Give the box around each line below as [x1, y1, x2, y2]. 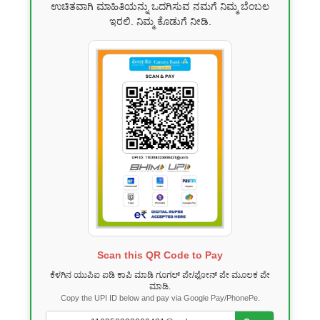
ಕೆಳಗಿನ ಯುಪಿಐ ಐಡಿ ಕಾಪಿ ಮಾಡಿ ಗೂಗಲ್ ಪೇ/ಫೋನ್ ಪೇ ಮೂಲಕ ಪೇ [50, 270, 270, 281]
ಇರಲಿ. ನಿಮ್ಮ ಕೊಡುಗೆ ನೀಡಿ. [109, 16, 211, 28]
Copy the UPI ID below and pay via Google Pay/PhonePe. [60, 294, 260, 303]
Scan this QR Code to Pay [97, 249, 223, 261]
